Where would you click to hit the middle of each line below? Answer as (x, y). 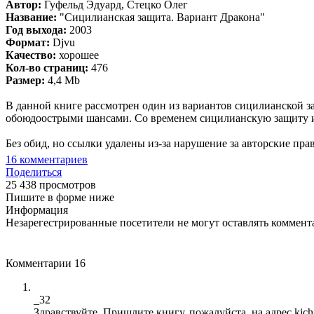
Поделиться (34, 172)
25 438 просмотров (51, 184)
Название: (31, 17)
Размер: (25, 80)
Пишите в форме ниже (60, 197)
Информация (37, 210)
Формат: (28, 42)
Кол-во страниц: (47, 67)
